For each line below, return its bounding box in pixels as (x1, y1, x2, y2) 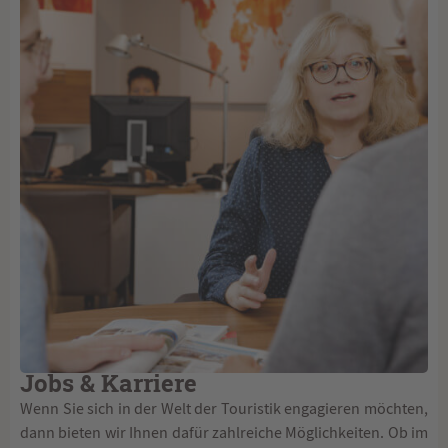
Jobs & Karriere (20, 373, 197, 398)
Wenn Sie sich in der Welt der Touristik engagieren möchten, (20, 399, 428, 420)
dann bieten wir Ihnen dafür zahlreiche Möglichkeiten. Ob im (20, 423, 428, 444)
